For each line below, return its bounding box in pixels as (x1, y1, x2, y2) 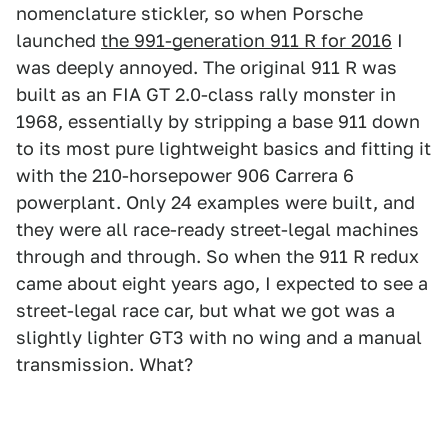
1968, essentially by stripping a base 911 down (16, 111, 420, 133)
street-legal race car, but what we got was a (16, 300, 395, 322)
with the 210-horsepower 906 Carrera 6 (16, 165, 354, 187)
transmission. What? (16, 354, 193, 376)
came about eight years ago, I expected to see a (16, 273, 428, 295)
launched (16, 30, 101, 52)
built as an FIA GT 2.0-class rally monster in (16, 84, 396, 106)
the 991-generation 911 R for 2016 (101, 30, 392, 52)
